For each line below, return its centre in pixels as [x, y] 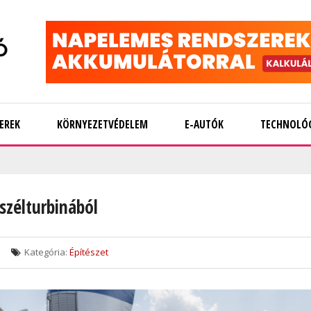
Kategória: [46, 252]
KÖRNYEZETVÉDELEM [102, 124]
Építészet [89, 252]
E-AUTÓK [204, 124]
